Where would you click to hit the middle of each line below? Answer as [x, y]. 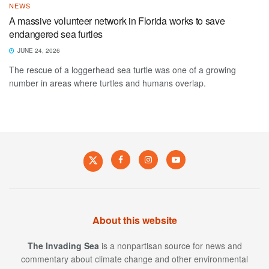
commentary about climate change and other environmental [134, 258]
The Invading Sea [63, 245]
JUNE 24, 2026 [38, 50]
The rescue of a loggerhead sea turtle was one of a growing [122, 69]
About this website [134, 220]
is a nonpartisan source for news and [170, 245]
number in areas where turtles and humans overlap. [107, 83]
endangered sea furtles [56, 34]
